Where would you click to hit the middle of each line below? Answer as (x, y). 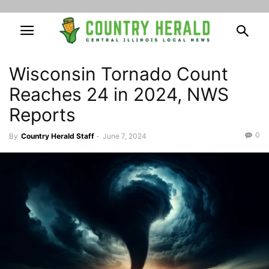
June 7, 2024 (125, 136)
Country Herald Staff (58, 136)
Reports (42, 115)
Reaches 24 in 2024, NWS (119, 94)
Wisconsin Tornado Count (119, 74)
